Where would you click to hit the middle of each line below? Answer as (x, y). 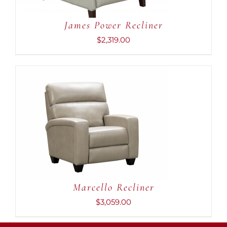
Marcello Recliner (113, 187)
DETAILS (43, 129)
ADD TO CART (85, 120)
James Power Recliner (113, 25)
